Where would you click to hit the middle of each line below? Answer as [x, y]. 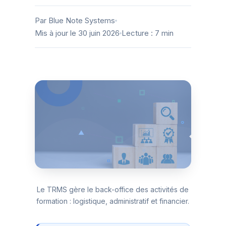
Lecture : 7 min [147, 33]
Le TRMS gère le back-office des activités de [113, 190]
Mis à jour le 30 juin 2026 [77, 33]
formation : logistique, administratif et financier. [113, 201]
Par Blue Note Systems [75, 20]
